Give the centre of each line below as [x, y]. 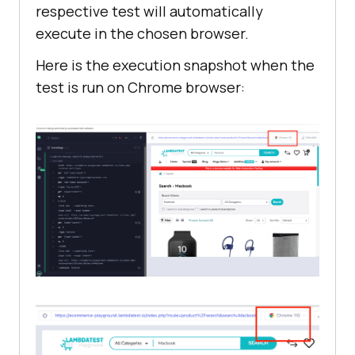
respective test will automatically [149, 11]
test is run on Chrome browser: [140, 88]
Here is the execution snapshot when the [175, 65]
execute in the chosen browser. [142, 34]
